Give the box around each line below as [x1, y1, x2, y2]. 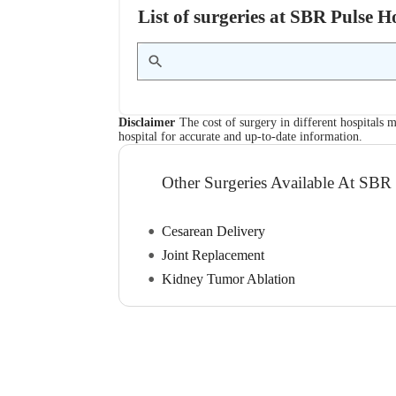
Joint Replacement [162, 247, 265, 263]
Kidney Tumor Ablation [162, 271, 296, 287]
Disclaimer [118, 115, 176, 129]
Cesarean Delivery [162, 224, 266, 240]
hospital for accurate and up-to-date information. [118, 129, 363, 143]
